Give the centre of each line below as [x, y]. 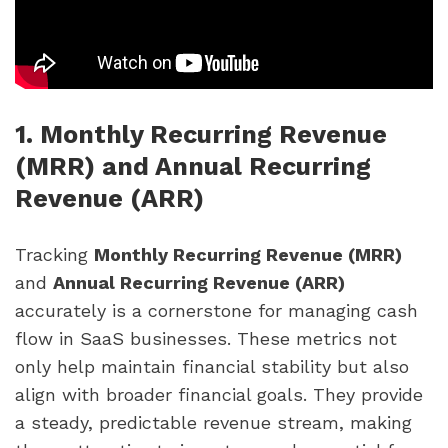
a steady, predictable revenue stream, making [213, 422]
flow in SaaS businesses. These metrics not [206, 338]
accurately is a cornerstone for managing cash [216, 310]
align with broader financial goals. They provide [219, 394]
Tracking [54, 254]
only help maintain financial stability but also [212, 366]
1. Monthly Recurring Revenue [201, 135]
